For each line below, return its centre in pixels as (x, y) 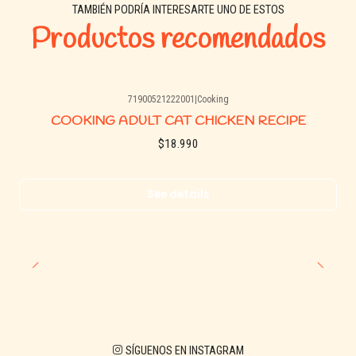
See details (178, 195)
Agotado (53, 112)
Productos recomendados (178, 40)
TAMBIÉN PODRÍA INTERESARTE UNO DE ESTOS (178, 10)
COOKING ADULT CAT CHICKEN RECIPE (178, 121)
